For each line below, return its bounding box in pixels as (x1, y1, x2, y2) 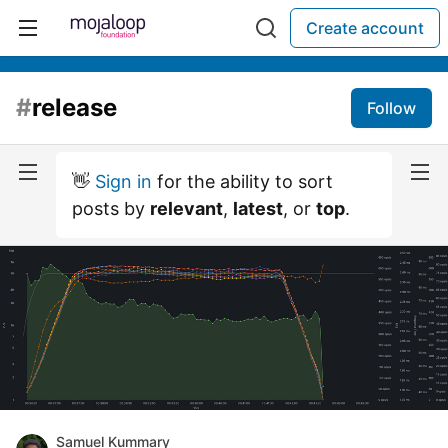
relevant (150, 198, 223, 219)
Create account (306, 18, 424, 38)
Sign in (95, 171, 152, 192)
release (32, 93, 117, 122)
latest (233, 198, 283, 219)
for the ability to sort (152, 171, 333, 192)
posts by (72, 198, 150, 219)
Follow (367, 98, 416, 118)
